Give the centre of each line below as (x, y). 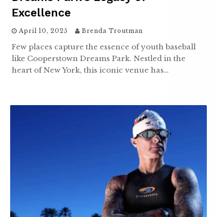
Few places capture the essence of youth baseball (104, 47)
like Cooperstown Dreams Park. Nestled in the (99, 59)
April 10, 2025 (43, 31)
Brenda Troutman (112, 31)
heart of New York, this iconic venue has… (90, 70)
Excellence (41, 13)
